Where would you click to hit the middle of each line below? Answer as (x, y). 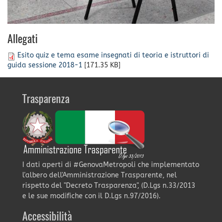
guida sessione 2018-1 (45, 65)
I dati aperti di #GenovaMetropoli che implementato (111, 165)
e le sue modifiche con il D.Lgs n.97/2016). (91, 196)
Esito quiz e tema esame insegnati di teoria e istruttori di (113, 55)
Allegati (23, 40)
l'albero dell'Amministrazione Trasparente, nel (99, 175)
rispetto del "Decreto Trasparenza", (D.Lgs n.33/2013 (109, 186)
